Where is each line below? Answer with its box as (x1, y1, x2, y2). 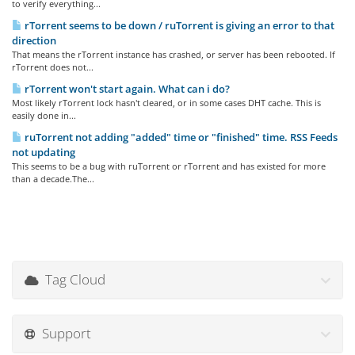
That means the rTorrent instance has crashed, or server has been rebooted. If (12, 48, 335, 61)
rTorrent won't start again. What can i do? (22, 82, 230, 97)
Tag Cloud (39, 270, 105, 289)
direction (12, 33, 56, 48)
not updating (12, 145, 75, 160)
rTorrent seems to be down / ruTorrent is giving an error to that (22, 18, 334, 33)
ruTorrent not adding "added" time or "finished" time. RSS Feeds (22, 130, 338, 145)
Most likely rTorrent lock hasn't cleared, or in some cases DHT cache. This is (12, 97, 321, 109)
